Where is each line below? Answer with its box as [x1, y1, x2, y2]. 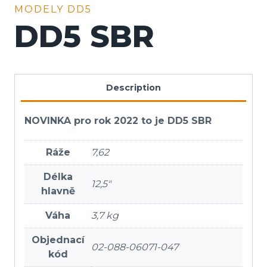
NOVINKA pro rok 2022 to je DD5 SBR [24, 114, 212, 126]
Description [106, 82, 161, 93]
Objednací [31, 234, 85, 246]
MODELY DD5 [14, 4, 92, 15]
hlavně [41, 185, 75, 197]
